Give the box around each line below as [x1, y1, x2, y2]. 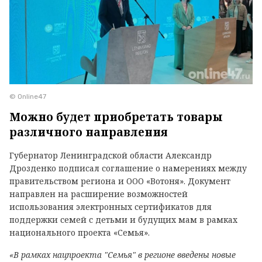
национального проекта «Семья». [9, 226, 152, 238]
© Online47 [9, 92, 46, 101]
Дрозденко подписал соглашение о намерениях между [9, 162, 247, 174]
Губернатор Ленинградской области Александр [9, 149, 212, 161]
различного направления [9, 124, 168, 140]
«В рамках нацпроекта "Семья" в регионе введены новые [9, 249, 236, 260]
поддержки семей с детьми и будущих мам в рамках [9, 213, 237, 225]
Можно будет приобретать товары [9, 109, 223, 125]
